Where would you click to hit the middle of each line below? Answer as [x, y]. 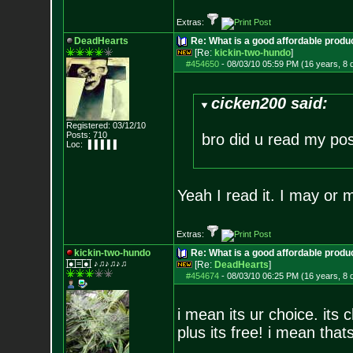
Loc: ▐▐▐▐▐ [91, 144]
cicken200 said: [270, 103]
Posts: [78, 135]
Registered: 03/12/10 [106, 125]
